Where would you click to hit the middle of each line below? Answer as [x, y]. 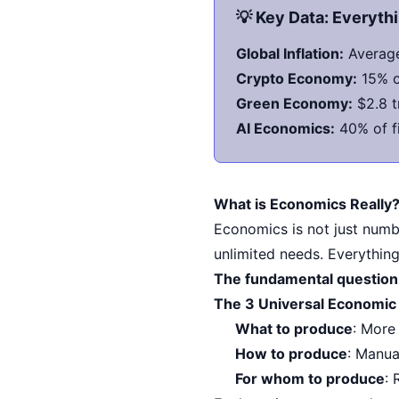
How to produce [291, 353]
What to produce [294, 328]
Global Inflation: [290, 53]
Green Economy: [294, 103]
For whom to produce [310, 378]
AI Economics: [285, 128]
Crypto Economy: [297, 78]
